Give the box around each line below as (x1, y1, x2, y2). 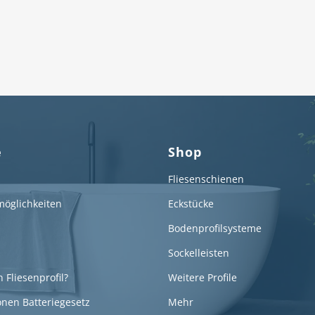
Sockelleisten (168, 246, 229, 259)
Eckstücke (168, 197, 214, 210)
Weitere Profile (168, 271, 237, 284)
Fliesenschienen (168, 172, 244, 186)
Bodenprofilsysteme (168, 221, 262, 235)
